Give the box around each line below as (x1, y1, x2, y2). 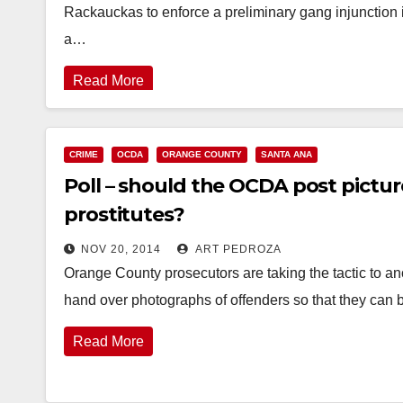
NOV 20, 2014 (81, 243, 161, 255)
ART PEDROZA (193, 243, 282, 255)
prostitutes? (64, 202, 184, 227)
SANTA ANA (261, 149, 312, 159)
